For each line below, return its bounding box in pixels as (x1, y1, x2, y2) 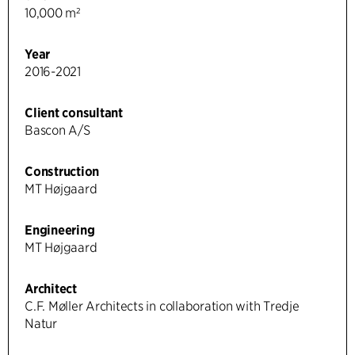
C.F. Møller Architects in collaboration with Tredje (25, 298, 300, 314)
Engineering (25, 222, 95, 238)
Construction (25, 163, 100, 179)
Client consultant (25, 105, 123, 120)
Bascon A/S (25, 122, 90, 138)
